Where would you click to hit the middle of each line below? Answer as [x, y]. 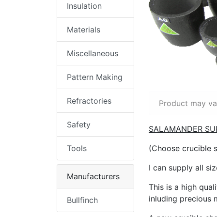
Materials [84, 29]
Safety [79, 124]
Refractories [89, 101]
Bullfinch [82, 200]
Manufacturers [93, 176]
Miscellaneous [93, 53]
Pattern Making [95, 77]
